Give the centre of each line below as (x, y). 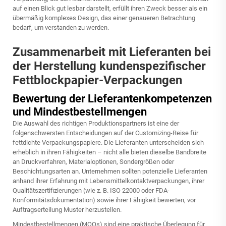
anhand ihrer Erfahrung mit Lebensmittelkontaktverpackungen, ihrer (108, 181)
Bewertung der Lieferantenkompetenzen (112, 99)
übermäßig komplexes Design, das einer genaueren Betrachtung (104, 18)
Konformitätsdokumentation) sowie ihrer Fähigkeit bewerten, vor (104, 200)
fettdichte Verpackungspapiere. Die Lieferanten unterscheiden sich (108, 143)
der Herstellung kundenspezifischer (109, 66)
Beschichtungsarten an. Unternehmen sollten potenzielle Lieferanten (110, 171)
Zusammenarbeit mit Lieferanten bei (112, 52)
